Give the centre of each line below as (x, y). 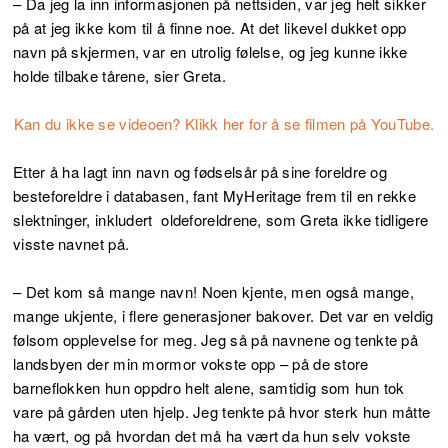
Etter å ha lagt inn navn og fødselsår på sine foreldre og (200, 172)
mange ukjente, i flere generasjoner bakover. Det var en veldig (223, 316)
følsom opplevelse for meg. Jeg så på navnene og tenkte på (216, 340)
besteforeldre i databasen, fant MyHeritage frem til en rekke (214, 196)
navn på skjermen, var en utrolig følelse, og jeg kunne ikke (210, 52)
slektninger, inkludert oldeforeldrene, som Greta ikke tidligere (221, 220)
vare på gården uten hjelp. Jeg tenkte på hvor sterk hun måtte (222, 412)
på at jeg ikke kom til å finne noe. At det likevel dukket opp (210, 28)
